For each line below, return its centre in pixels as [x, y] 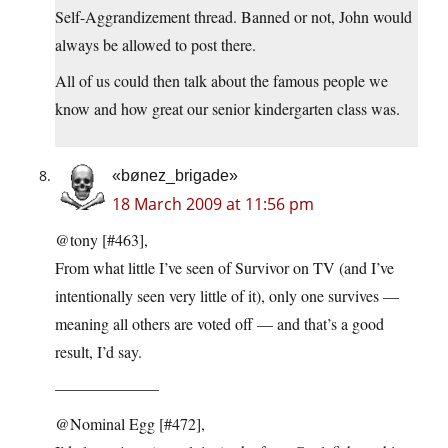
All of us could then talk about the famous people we [221, 81]
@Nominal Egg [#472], [130, 424]
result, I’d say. [98, 352]
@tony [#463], [101, 240]
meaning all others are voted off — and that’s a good [219, 324]
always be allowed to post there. [155, 45]
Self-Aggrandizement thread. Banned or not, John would [233, 17]
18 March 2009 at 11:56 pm [213, 204]
